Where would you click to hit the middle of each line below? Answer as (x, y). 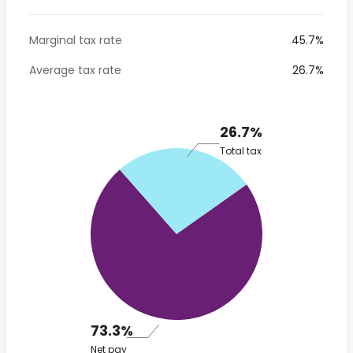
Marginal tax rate (76, 40)
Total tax (241, 150)
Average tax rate (75, 70)
